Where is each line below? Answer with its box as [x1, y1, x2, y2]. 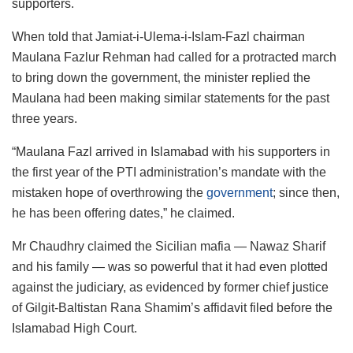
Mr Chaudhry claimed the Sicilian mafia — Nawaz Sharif [12, 239, 325, 253]
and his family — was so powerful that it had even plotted [12, 259, 328, 273]
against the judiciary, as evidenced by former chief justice [12, 280, 329, 294]
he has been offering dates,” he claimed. [12, 206, 235, 220]
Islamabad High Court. [12, 321, 137, 335]
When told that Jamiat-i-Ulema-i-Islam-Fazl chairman [12, 29, 305, 43]
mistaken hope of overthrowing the [12, 185, 206, 199]
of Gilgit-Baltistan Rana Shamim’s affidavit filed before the [12, 300, 333, 314]
